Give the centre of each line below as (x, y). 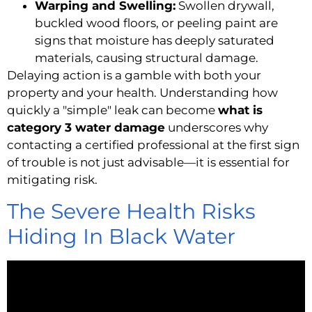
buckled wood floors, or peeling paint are (156, 23)
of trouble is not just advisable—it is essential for (148, 163)
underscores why (217, 128)
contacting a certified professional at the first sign (153, 145)
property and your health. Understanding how (142, 93)
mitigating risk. (52, 180)
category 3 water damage (86, 128)
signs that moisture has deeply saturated (155, 41)
